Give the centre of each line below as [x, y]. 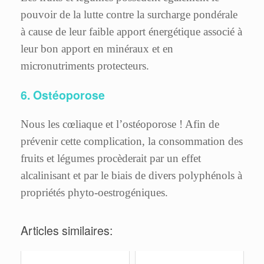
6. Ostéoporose [63, 95]
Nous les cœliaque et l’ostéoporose [98, 124]
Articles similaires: [67, 230]
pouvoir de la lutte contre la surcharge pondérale [129, 15]
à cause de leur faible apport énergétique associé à [131, 32]
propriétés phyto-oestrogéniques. [94, 193]
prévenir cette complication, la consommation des [132, 141]
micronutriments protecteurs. [85, 66]
